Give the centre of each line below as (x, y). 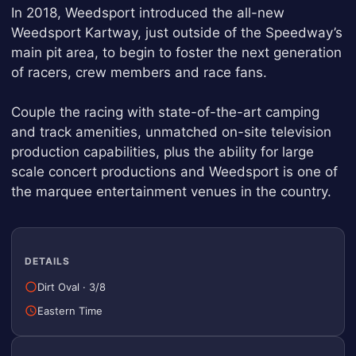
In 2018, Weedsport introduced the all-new (148, 13)
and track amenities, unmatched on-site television (171, 132)
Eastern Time (70, 310)
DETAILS (47, 261)
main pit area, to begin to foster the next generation (176, 52)
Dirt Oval (58, 286)
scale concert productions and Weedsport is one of (174, 172)
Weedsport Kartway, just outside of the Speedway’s (177, 33)
